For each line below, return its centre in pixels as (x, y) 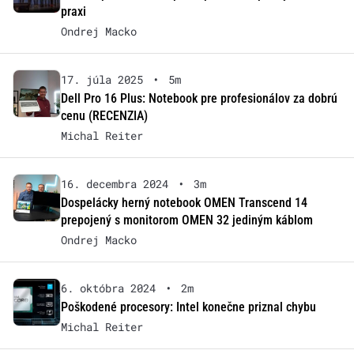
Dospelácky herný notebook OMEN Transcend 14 (184, 203)
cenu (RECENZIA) (104, 116)
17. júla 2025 (102, 80)
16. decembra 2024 (114, 184)
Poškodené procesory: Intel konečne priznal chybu (188, 307)
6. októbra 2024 (108, 288)
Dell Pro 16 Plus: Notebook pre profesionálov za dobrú (199, 99)
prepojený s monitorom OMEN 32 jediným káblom (186, 220)
